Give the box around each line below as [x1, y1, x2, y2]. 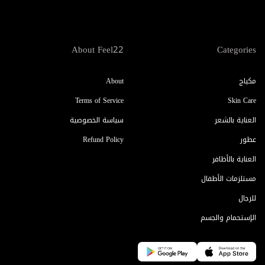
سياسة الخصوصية [70, 114, 124, 127]
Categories [217, 41, 256, 58]
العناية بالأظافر [212, 153, 256, 166]
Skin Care [228, 94, 256, 107]
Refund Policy [83, 133, 124, 146]
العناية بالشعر [215, 114, 256, 127]
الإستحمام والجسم [201, 211, 256, 224]
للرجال [238, 192, 256, 205]
